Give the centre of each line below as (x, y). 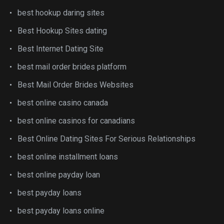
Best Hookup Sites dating (62, 31)
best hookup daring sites (61, 13)
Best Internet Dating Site (60, 49)
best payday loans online (61, 211)
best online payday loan (59, 175)
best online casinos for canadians (76, 121)
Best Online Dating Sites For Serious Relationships (106, 139)
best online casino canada (63, 103)
